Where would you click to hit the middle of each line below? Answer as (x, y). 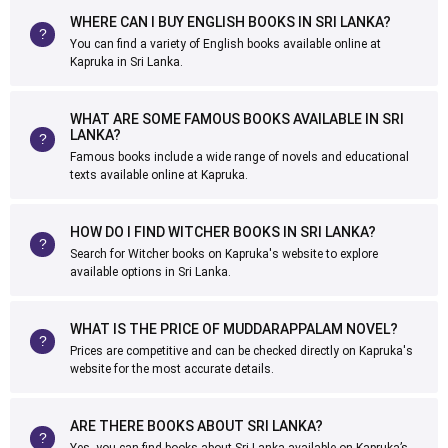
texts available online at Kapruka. (159, 175)
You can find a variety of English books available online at (225, 44)
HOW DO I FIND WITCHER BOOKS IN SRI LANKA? (223, 232)
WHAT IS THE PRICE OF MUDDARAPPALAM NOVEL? (234, 329)
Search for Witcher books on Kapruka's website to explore (224, 254)
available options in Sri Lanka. (150, 272)
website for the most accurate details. (172, 369)
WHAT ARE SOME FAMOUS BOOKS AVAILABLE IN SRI (237, 119)
